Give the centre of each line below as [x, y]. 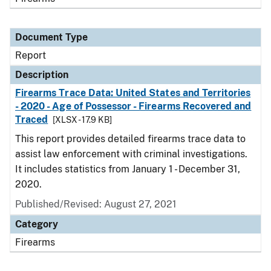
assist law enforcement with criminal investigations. [131, 154]
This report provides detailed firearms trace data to [130, 139]
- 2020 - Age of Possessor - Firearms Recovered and [133, 106]
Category [37, 224]
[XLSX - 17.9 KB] [83, 120]
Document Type [51, 37]
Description [42, 75]
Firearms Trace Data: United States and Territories [133, 93]
